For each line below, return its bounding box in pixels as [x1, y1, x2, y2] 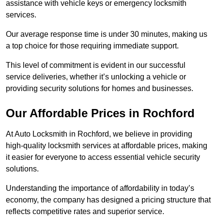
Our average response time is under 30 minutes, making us [6, 30, 207, 39]
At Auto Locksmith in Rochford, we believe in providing [6, 130, 192, 139]
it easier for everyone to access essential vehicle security [6, 153, 200, 162]
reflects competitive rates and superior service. [6, 207, 166, 216]
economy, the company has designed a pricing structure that [6, 196, 211, 204]
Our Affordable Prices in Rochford [6, 107, 195, 120]
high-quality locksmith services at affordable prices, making [6, 141, 207, 150]
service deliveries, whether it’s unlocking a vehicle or [6, 73, 186, 81]
